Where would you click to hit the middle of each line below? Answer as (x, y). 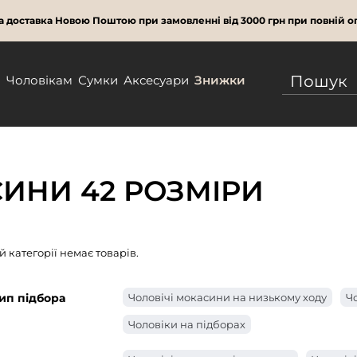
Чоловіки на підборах (187, 324)
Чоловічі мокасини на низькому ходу (228, 297)
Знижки (220, 80)
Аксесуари (156, 80)
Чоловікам (39, 80)
